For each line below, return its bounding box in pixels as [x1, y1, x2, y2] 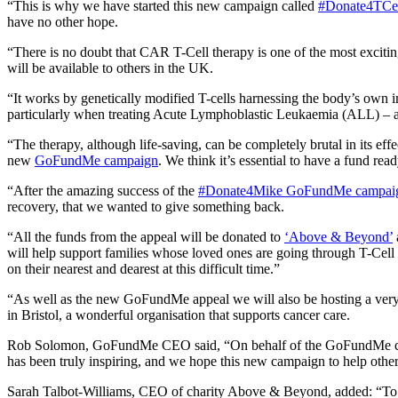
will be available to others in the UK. [7, 60, 213, 76]
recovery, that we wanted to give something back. [7, 198, 284, 214]
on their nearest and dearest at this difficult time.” [7, 260, 280, 276]
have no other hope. [7, 13, 118, 29]
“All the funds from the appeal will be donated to [7, 228, 284, 244]
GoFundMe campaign [35, 152, 158, 168]
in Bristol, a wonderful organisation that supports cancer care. [7, 306, 350, 322]
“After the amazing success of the [7, 182, 198, 198]
